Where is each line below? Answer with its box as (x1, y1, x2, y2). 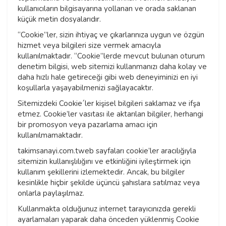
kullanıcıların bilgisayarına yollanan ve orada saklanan (18, 4, 196, 14)
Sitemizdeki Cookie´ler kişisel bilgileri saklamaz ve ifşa (18, 98, 200, 109)
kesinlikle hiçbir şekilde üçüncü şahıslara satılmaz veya (18, 178, 200, 188)
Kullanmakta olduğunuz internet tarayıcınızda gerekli (18, 204, 196, 214)
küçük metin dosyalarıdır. (18, 14, 103, 25)
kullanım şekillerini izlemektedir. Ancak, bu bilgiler (18, 167, 185, 178)
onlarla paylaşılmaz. (18, 188, 86, 199)
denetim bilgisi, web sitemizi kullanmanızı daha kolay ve (18, 62, 207, 72)
